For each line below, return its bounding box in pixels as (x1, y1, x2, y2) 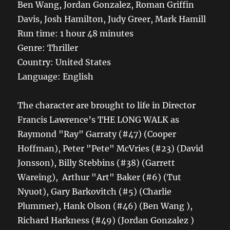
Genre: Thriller (17, 42, 79, 53)
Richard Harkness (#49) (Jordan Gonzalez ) (17, 215, 195, 225)
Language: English (17, 71, 94, 82)
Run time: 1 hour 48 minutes (17, 28, 134, 39)
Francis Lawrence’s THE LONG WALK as (17, 114, 182, 125)
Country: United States (17, 56, 111, 67)
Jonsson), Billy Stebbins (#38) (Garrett (17, 157, 176, 168)
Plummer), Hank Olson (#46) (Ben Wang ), (17, 200, 193, 211)
